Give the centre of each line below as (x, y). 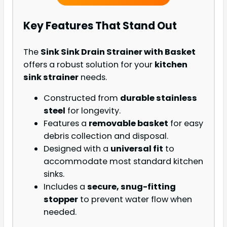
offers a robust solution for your (89, 64)
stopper (61, 200)
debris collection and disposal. (106, 136)
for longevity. (93, 111)
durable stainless (159, 98)
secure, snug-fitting (131, 187)
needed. (60, 212)
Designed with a (77, 149)
